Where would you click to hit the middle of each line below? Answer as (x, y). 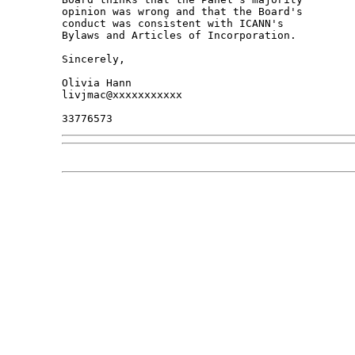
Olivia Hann (96, 83)
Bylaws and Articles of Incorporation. (179, 36)
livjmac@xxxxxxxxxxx (122, 95)
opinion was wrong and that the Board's (185, 12)
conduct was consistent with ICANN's (176, 24)
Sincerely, (93, 59)
